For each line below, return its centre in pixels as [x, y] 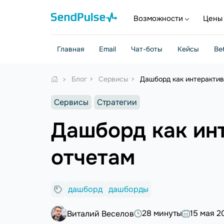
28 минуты [162, 213]
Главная [70, 49]
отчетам [93, 157]
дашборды [128, 189]
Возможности [158, 18]
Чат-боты [147, 49]
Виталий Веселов [100, 213]
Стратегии [117, 102]
